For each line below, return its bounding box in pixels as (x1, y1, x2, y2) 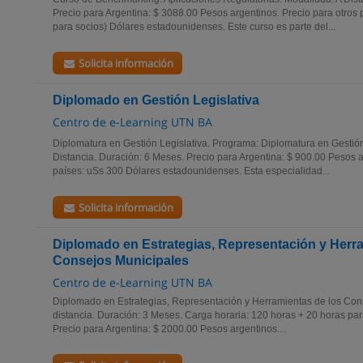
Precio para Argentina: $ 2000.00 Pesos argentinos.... (53, 323, 287, 335)
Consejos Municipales (53, 254, 189, 267)
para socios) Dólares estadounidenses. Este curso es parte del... (53, 21, 335, 32)
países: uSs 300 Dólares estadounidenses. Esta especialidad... (53, 165, 330, 177)
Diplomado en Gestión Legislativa (53, 93, 259, 107)
